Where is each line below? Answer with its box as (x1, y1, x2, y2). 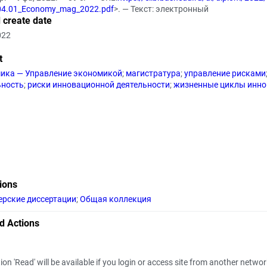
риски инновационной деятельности (27, 80, 170, 89)
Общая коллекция (80, 194, 151, 204)
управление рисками (184, 69, 266, 78)
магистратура (126, 69, 181, 78)
